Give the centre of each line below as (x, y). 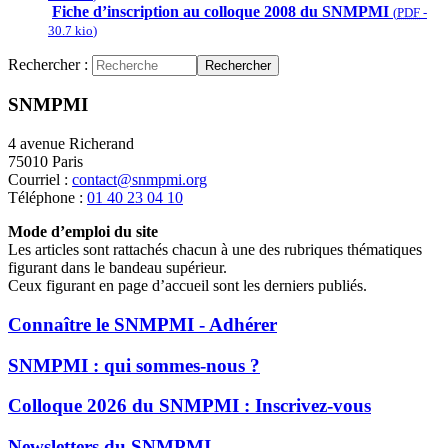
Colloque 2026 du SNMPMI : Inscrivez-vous (189, 406)
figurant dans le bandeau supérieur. (117, 268)
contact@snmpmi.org (139, 180)
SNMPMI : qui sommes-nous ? (134, 365)
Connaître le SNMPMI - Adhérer (142, 324)
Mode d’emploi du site (83, 232)
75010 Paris (45, 162)
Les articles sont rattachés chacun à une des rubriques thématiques (215, 250)
